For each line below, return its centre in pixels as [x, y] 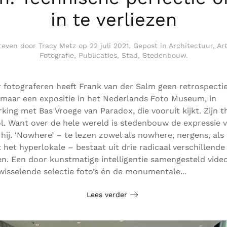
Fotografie [56, 55]
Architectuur [191, 46]
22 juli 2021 [109, 46]
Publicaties [98, 55]
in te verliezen [113, 20]
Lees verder [107, 194]
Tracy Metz [57, 46]
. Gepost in [148, 46]
